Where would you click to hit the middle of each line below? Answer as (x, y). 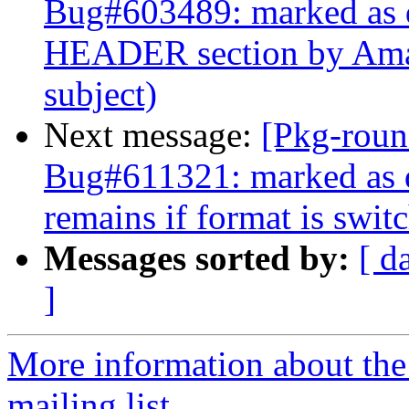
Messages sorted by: (197, 258)
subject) (100, 94)
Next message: (152, 135)
